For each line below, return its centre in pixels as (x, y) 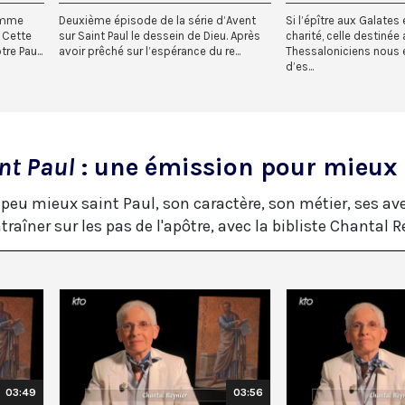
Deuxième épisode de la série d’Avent (157, 20)
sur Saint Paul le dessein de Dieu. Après (160, 35)
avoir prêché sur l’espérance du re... (150, 51)
